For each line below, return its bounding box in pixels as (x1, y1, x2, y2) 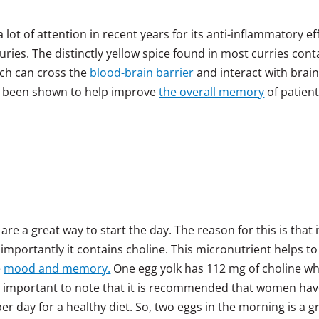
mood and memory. (4, 260, 111, 276)
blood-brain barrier (90, 64, 194, 80)
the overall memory (159, 83, 265, 100)
